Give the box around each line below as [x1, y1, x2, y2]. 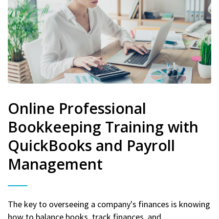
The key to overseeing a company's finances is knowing [8, 198, 210, 210]
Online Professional [8, 98, 146, 118]
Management [8, 153, 103, 174]
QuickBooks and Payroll [8, 135, 175, 155]
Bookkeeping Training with [8, 116, 198, 137]
